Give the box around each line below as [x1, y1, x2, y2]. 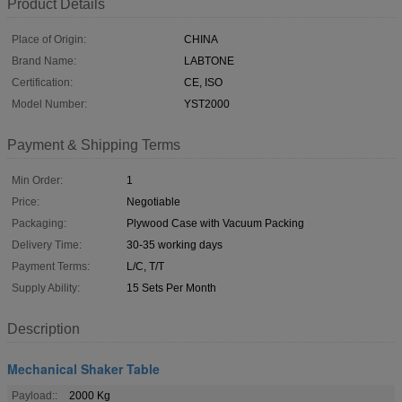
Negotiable [127, 195, 180, 208]
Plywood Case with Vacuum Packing [127, 216, 304, 230]
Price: [12, 195, 39, 208]
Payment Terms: [12, 259, 90, 273]
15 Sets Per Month [127, 281, 216, 294]
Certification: [12, 75, 73, 89]
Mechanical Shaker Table [7, 359, 160, 378]
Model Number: [12, 97, 87, 110]
